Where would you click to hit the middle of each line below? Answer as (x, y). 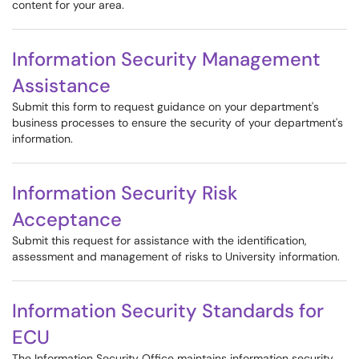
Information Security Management (166, 59)
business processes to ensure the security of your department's (177, 123)
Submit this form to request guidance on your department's (165, 107)
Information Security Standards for (168, 311)
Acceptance (67, 219)
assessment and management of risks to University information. (176, 256)
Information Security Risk (125, 193)
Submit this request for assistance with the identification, (159, 240)
